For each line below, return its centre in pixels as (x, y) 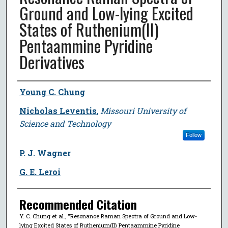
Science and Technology (65, 123)
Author (32, 90)
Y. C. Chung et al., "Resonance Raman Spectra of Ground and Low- (108, 216)
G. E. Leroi (40, 172)
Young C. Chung (52, 92)
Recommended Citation (78, 204)
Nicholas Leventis (58, 110)
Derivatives (52, 62)
